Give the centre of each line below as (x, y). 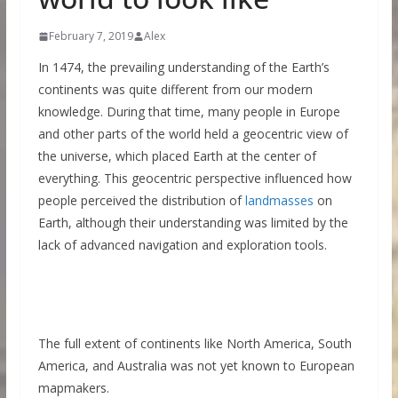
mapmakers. (73, 388)
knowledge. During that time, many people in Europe (189, 111)
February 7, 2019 (91, 36)
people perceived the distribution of (141, 200)
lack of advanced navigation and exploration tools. (182, 245)
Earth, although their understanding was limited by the (193, 223)
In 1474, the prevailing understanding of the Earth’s (183, 67)
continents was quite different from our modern (175, 89)
